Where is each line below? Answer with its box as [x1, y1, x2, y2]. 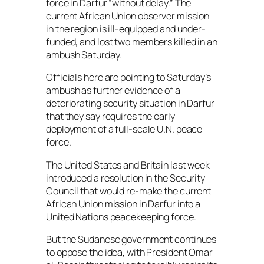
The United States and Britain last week [46, 158, 210, 171]
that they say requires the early [46, 110, 175, 123]
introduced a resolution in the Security [46, 171, 206, 184]
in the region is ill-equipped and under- [46, 22, 206, 36]
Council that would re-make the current [46, 184, 212, 197]
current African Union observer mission [46, 9, 210, 23]
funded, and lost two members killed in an [46, 35, 217, 49]
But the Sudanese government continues [46, 232, 217, 246]
